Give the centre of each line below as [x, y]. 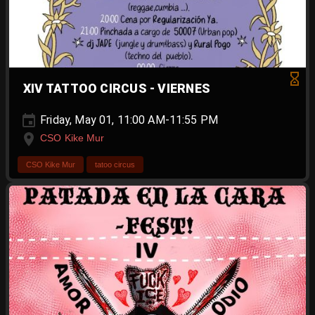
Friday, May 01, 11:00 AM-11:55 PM [128, 120]
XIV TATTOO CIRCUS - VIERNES [117, 89]
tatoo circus [115, 164]
